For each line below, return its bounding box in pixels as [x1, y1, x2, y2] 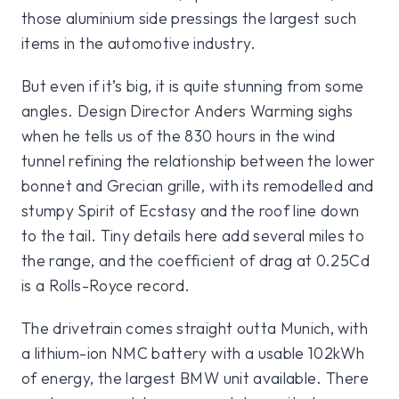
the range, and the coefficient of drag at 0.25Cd [21, 250, 370, 272]
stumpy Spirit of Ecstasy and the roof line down [21, 200, 360, 222]
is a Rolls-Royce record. [21, 275, 191, 297]
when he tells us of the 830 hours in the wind [21, 126, 336, 147]
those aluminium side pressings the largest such [21, 8, 357, 29]
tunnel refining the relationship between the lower [21, 151, 376, 172]
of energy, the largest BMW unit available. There [21, 368, 369, 389]
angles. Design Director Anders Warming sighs [21, 101, 354, 122]
